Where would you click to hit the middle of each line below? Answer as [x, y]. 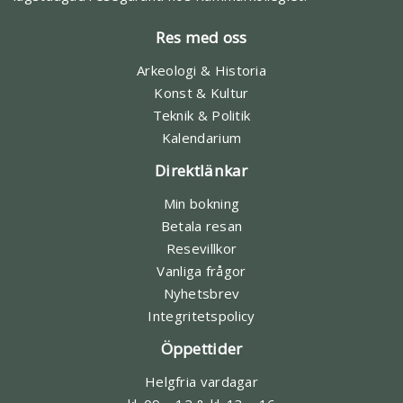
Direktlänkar [201, 170]
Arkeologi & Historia [201, 70]
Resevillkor [201, 248]
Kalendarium [201, 137]
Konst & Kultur [201, 92]
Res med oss [201, 37]
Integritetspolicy [201, 315]
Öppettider [201, 348]
